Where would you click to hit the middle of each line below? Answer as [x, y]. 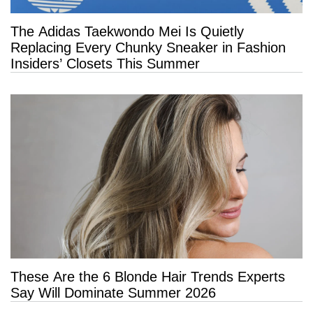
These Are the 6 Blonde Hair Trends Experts [148, 277]
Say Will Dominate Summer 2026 [113, 293]
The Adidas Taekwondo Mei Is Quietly [127, 31]
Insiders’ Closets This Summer [105, 63]
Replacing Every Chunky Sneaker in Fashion [148, 47]
